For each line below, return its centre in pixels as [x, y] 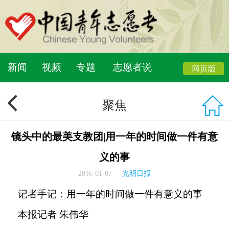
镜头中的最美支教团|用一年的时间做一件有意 [114, 136]
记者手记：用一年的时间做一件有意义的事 [105, 194]
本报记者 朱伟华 [48, 214]
